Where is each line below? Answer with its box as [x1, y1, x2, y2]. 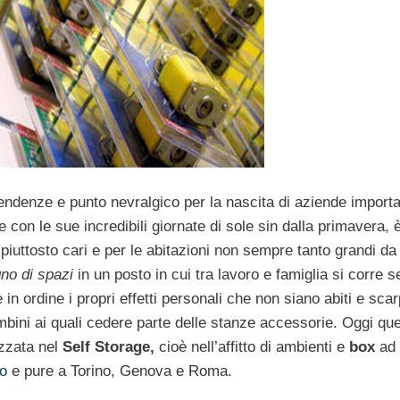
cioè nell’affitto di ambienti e [159, 338, 349, 356]
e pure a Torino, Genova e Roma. [12, 362, 232, 380]
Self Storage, [62, 338, 159, 356]
